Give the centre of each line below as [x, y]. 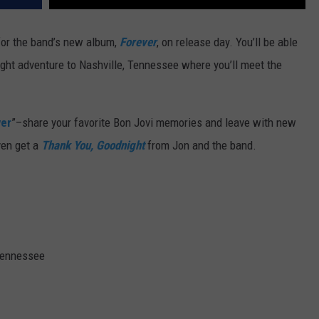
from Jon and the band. [202, 146]
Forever [138, 42]
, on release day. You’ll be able [227, 42]
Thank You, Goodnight [93, 146]
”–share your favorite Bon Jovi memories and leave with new [154, 123]
